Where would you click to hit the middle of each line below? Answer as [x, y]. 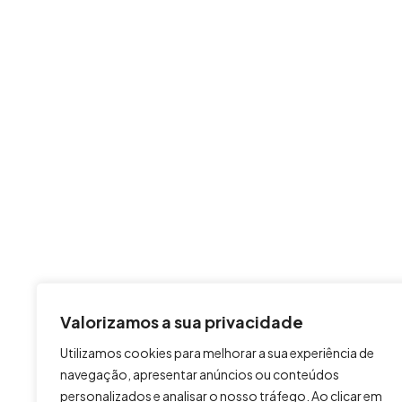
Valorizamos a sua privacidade [182, 321]
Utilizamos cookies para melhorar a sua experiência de [217, 353]
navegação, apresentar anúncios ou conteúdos [200, 374]
